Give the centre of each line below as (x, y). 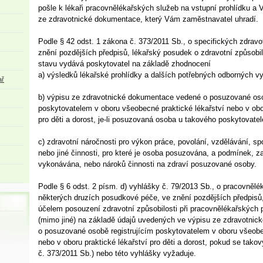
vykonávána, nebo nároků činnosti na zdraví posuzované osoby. (147, 164)
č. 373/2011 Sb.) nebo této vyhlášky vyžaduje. (118, 253)
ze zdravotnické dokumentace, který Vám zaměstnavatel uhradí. (149, 19)
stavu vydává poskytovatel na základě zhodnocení (126, 64)
